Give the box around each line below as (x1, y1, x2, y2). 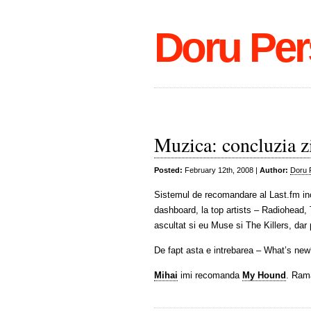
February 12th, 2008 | (183, 166, 260, 174)
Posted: (154, 166, 183, 174)
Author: (260, 166, 288, 174)
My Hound (242, 270, 286, 280)
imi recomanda (178, 270, 242, 280)
